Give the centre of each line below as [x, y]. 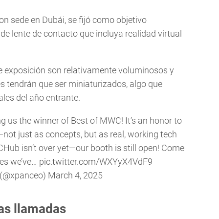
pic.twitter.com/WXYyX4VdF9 [96, 162]
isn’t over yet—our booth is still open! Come [102, 148]
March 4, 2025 [75, 175]
